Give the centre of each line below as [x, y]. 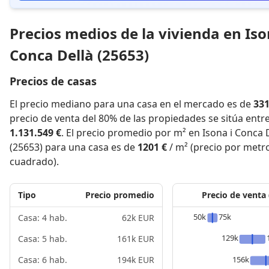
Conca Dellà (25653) [79, 55]
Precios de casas [53, 81]
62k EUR [138, 218]
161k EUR [136, 239]
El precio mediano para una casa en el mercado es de [131, 104]
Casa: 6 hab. [43, 260]
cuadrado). [34, 162]
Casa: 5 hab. [43, 239]
